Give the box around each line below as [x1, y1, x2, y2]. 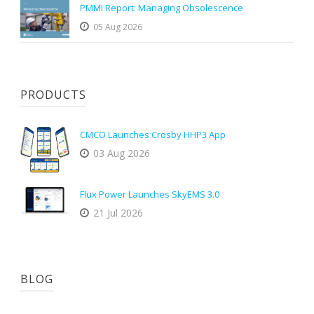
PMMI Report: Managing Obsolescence [80, 1, 243, 15]
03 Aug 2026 [93, 146, 150, 161]
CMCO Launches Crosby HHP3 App [80, 128, 226, 142]
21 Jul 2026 [93, 205, 143, 219]
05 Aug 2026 [93, 21, 142, 34]
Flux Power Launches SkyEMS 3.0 [80, 187, 219, 200]
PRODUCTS [20, 87, 86, 103]
